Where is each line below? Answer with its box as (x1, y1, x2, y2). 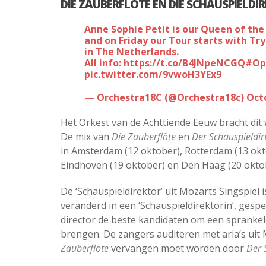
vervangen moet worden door (109, 241, 246, 255)
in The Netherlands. (84, 45, 179, 58)
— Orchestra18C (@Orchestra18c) (84, 90, 246, 104)
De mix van (61, 129, 112, 143)
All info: (84, 56, 123, 69)
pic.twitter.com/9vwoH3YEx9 (84, 67, 221, 81)
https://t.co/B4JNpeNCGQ (123, 56, 245, 69)
